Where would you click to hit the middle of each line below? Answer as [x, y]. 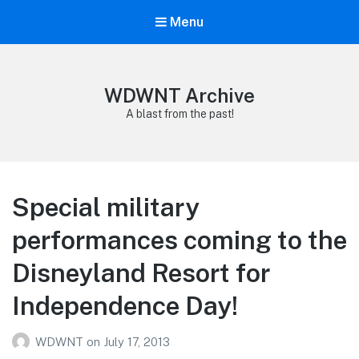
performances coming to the [179, 240]
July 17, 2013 [137, 341]
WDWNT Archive [179, 96]
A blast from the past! [179, 114]
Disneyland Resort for [141, 273]
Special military [106, 208]
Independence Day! [125, 306]
